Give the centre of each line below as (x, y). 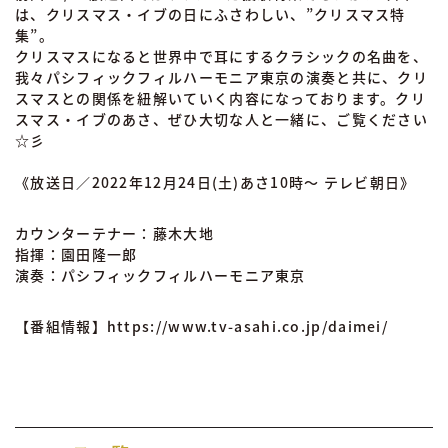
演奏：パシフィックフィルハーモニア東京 (160, 274)
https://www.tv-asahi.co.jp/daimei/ (247, 325)
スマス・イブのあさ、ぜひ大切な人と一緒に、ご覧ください (222, 118)
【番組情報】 (61, 325)
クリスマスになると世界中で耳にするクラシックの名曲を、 (222, 55)
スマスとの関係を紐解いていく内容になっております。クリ (221, 97)
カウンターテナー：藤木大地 (114, 232)
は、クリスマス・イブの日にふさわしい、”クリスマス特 (210, 13)
